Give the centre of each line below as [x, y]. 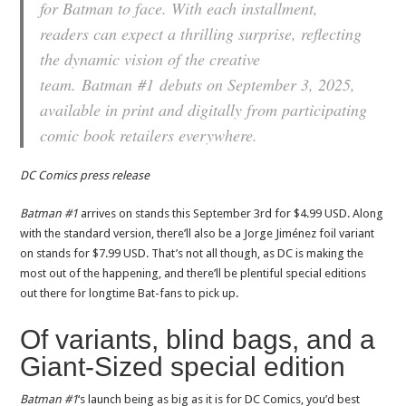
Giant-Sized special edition [183, 366]
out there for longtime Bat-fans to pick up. [130, 293]
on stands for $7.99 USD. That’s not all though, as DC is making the [192, 253]
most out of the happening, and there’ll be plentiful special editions [193, 273]
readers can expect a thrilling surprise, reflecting [201, 33]
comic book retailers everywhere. [149, 135]
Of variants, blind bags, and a [198, 339]
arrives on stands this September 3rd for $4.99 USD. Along [231, 213]
